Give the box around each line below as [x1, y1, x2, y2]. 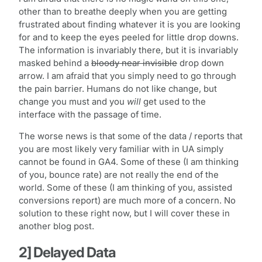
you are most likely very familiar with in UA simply [19, 143, 223, 154]
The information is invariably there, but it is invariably [19, 45, 238, 56]
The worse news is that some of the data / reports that [19, 130, 243, 142]
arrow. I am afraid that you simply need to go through [19, 71, 236, 82]
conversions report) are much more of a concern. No [19, 195, 236, 206]
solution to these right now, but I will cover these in [19, 208, 230, 219]
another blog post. [19, 220, 94, 232]
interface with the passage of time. [19, 109, 161, 120]
